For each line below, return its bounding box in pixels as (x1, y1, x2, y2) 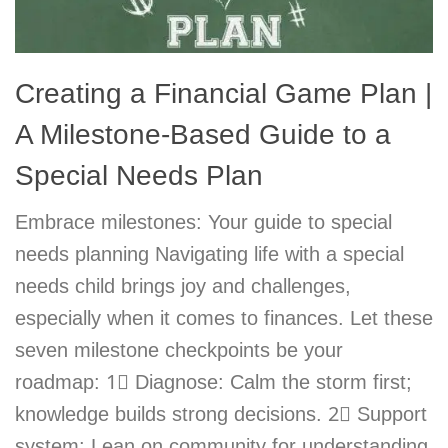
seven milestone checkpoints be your (15, 338, 343, 361)
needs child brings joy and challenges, (15, 274, 351, 297)
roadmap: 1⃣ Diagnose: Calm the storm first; (15, 370, 412, 393)
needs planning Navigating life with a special (15, 242, 404, 265)
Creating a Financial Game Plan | (15, 77, 432, 109)
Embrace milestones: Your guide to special (15, 210, 392, 233)
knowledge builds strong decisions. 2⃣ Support (15, 402, 427, 425)
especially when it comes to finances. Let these (15, 306, 433, 329)
